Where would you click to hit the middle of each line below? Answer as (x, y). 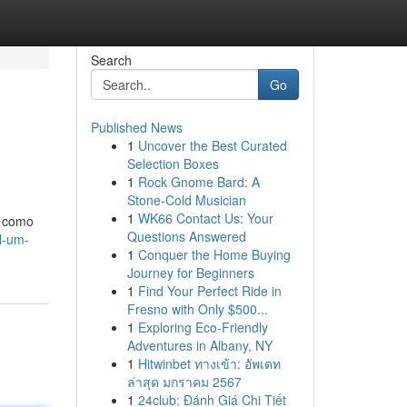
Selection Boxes (173, 164)
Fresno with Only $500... (197, 309)
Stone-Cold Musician (186, 200)
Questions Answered (186, 236)
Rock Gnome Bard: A (199, 182)
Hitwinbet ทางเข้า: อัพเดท (209, 363)
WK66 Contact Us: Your (205, 218)
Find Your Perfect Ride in (209, 291)
